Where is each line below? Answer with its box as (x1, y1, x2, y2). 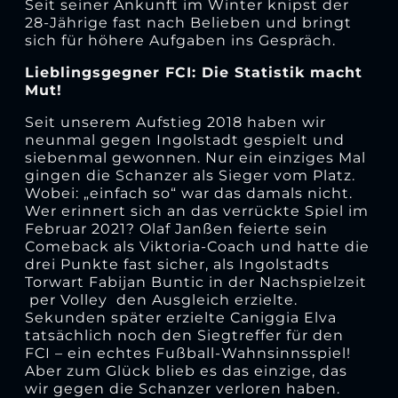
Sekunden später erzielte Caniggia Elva (24, 308, 337, 326)
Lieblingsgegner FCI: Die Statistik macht (24, 63, 362, 81)
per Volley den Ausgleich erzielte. (24, 291, 298, 308)
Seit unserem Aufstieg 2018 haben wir (24, 113, 326, 131)
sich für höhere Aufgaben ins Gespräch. (24, 31, 336, 49)
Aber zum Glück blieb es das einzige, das (24, 362, 347, 379)
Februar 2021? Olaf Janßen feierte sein (24, 219, 328, 237)
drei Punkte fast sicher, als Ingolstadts (24, 255, 330, 273)
